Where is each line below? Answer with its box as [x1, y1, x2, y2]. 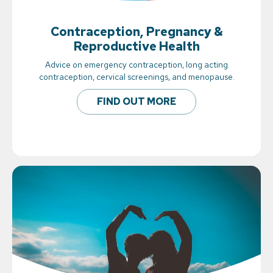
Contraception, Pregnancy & [50, 23, 223, 40]
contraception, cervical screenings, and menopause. [38, 71, 235, 83]
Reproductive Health [73, 38, 200, 55]
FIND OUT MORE [97, 95, 176, 108]
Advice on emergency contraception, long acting [45, 59, 228, 71]
